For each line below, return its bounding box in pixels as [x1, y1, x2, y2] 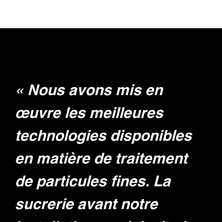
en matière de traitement [15, 152, 187, 167]
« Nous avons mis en [15, 83, 163, 99]
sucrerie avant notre [15, 197, 158, 213]
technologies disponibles [15, 129, 192, 144]
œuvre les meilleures [15, 106, 163, 121]
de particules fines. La [15, 174, 170, 190]
